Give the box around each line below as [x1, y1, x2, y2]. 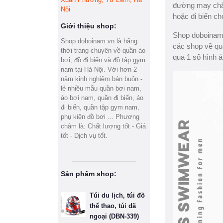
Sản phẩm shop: [61, 170, 116, 178]
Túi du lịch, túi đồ [90, 192, 145, 199]
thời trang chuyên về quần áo [61, 47, 145, 54]
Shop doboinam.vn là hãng [61, 37, 137, 45]
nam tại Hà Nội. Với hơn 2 [61, 66, 137, 73]
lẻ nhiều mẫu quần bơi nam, [61, 85, 141, 92]
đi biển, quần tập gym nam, [61, 104, 139, 111]
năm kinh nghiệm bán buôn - [61, 75, 142, 83]
